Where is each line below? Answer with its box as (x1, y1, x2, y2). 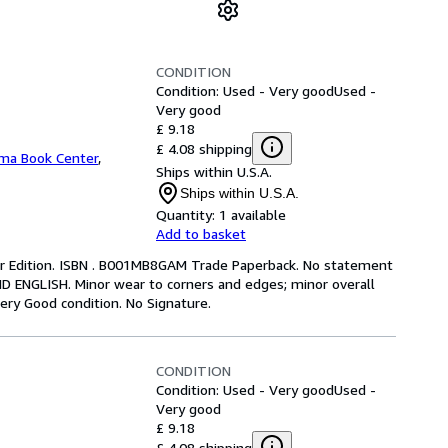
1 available (219, 206, 286, 223)
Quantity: (156, 206, 215, 223)
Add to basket (156, 225, 246, 242)
